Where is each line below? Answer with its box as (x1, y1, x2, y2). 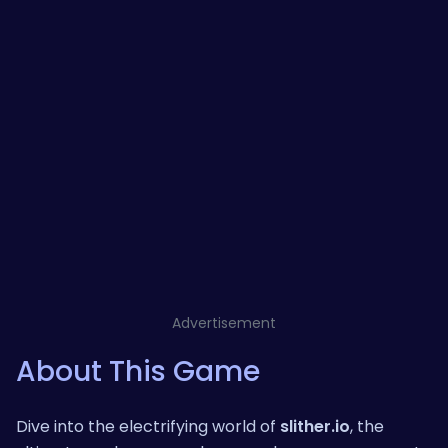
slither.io (280, 414, 350, 438)
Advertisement (172, 312, 276, 333)
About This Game (16, 351, 260, 391)
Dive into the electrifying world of (16, 414, 280, 438)
